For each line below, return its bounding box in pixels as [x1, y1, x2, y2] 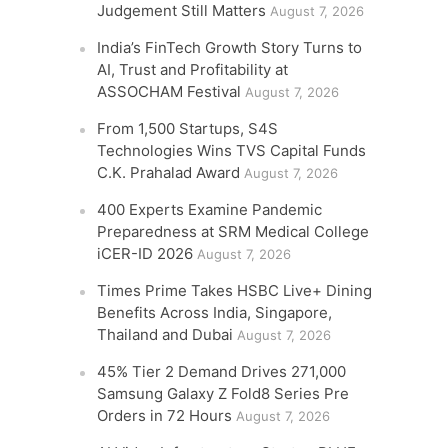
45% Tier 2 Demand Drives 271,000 [97, 362, 347, 381]
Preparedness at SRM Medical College [97, 222, 370, 241]
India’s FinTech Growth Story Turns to [97, 38, 363, 57]
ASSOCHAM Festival [97, 82, 242, 101]
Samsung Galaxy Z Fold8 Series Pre [97, 384, 350, 403]
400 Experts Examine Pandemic [97, 200, 323, 219]
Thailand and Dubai [97, 325, 234, 344]
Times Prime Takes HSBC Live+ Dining [97, 281, 373, 300]
